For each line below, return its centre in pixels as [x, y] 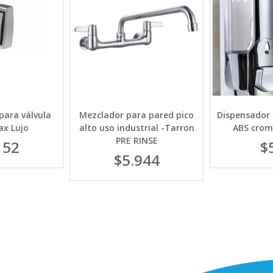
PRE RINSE [136, 140]
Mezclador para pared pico [136, 115]
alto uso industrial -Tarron [136, 128]
